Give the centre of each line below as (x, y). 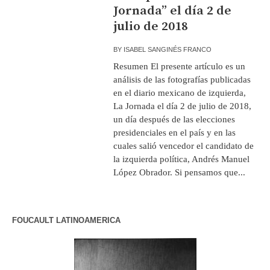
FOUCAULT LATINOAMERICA (66, 220)
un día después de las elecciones (174, 119)
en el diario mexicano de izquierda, (180, 93)
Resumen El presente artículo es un (180, 66)
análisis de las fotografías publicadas (182, 79)
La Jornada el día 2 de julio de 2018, (183, 106)
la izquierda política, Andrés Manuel (182, 159)
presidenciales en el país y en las (175, 132)
